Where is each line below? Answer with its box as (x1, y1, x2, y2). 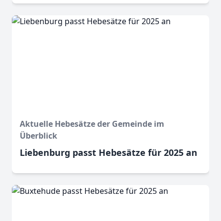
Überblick (20, 130, 57, 142)
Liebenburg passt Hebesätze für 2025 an (20, 147, 197, 159)
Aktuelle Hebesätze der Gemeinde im (20, 118, 164, 130)
